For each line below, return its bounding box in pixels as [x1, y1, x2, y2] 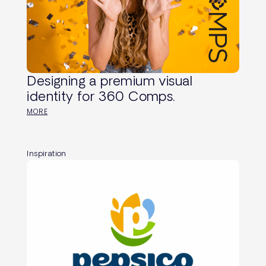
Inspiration [27, 148, 66, 157]
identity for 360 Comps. [27, 88, 175, 104]
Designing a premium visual [27, 73, 194, 88]
